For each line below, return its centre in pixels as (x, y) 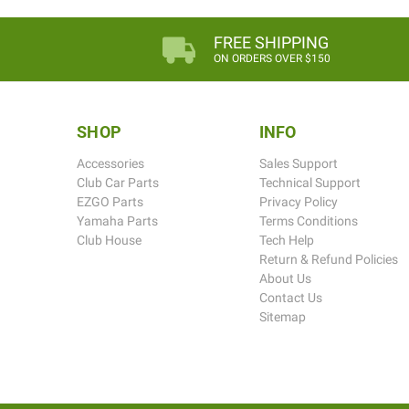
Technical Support (309, 182)
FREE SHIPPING (271, 43)
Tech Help (286, 240)
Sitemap (282, 316)
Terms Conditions (308, 220)
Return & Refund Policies (328, 259)
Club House (109, 240)
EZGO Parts (110, 201)
